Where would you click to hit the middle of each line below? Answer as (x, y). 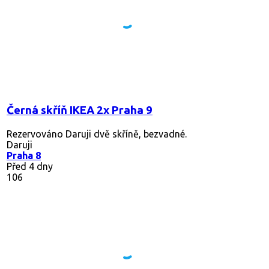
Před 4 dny (30, 166)
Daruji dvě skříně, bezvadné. (125, 134)
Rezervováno (35, 134)
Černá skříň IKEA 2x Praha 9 (80, 110)
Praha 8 (24, 155)
